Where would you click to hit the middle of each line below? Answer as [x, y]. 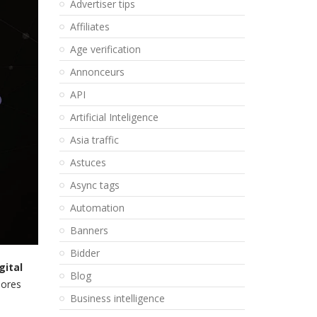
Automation [97, 208]
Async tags [94, 185]
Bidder [85, 253]
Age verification [105, 49]
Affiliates [90, 27]
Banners [89, 230]
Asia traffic [94, 140]
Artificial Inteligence [114, 117]
